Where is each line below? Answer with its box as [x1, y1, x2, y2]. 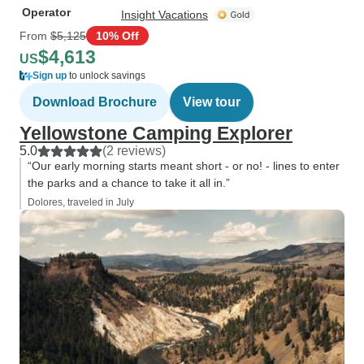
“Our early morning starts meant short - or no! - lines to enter [28, 159, 340, 172]
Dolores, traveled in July [28, 197, 134, 208]
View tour [183, 95, 240, 109]
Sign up [32, 70, 67, 81]
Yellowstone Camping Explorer [19, 123, 292, 144]
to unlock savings [67, 70, 145, 81]
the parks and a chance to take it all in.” [28, 176, 230, 189]
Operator [22, 6, 71, 19]
